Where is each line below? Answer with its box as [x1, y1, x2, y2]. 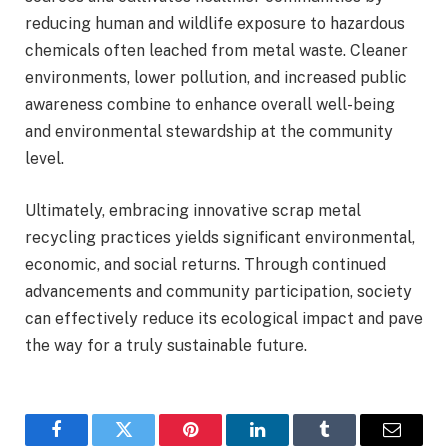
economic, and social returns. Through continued [25, 254, 386, 274]
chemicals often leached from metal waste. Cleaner [25, 41, 408, 61]
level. [25, 149, 64, 169]
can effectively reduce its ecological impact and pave [25, 308, 423, 328]
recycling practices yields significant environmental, [25, 227, 415, 247]
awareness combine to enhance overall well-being [25, 95, 395, 115]
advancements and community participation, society [25, 281, 412, 301]
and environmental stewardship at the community [25, 122, 393, 142]
